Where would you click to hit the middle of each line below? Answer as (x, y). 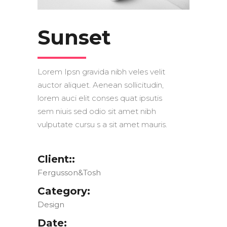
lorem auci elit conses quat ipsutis (100, 98)
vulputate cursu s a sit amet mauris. (102, 125)
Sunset (74, 37)
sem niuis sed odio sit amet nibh (97, 111)
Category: (64, 191)
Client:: (56, 159)
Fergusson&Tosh (69, 173)
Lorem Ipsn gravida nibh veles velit (101, 72)
